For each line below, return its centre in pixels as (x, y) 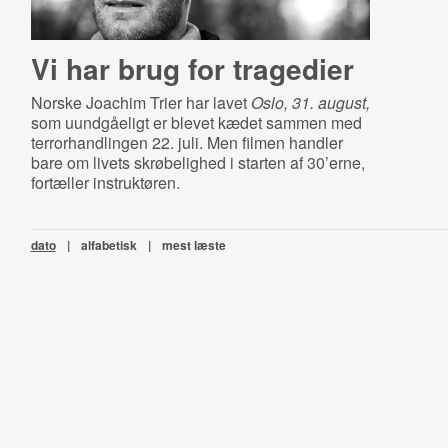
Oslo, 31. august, (310, 102)
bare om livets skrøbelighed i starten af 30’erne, (197, 162)
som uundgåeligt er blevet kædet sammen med (196, 122)
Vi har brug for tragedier (192, 68)
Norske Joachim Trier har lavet (140, 102)
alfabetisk (108, 245)
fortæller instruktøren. (105, 182)
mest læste (193, 245)
